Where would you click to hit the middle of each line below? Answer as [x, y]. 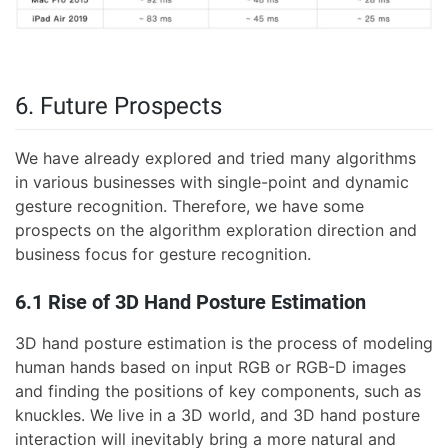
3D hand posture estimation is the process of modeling [224, 342]
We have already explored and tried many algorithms [215, 157]
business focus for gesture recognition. [163, 253]
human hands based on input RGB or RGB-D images [210, 366]
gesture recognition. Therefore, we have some [189, 205]
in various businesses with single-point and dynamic [212, 181]
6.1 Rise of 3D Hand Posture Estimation [190, 301]
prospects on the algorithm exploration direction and [216, 229]
